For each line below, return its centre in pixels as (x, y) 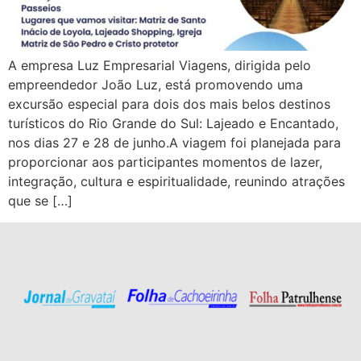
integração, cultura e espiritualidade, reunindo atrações (176, 182)
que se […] (40, 201)
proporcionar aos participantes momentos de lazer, (165, 162)
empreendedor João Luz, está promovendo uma (156, 85)
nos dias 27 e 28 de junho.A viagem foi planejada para (174, 143)
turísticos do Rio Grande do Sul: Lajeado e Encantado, (173, 124)
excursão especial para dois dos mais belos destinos (169, 104)
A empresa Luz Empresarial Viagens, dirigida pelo (160, 66)
